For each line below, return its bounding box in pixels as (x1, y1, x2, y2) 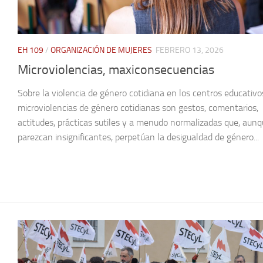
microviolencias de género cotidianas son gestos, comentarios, (18, 102, 258, 113)
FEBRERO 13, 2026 (156, 45, 224, 56)
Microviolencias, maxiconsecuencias (18, 62, 214, 77)
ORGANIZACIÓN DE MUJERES (50, 45, 152, 56)
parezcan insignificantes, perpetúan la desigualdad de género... (18, 131, 259, 143)
